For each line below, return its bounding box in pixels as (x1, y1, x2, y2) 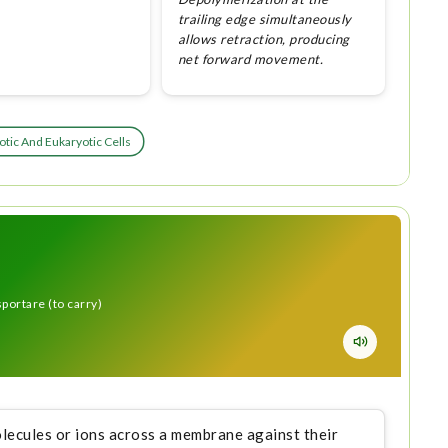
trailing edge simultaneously (177, 11, 352, 28)
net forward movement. (177, 51, 324, 68)
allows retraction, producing (177, 31, 350, 48)
